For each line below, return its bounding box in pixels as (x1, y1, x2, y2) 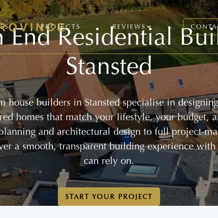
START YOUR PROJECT (65, 192, 153, 201)
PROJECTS (40, 22, 81, 31)
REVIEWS (112, 22, 146, 31)
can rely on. (83, 154, 134, 167)
